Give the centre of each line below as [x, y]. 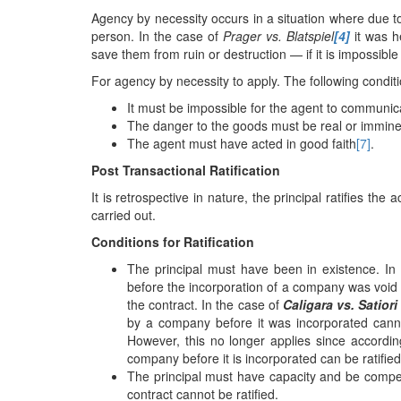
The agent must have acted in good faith [242, 143]
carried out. [124, 215]
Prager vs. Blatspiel [278, 36]
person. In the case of [157, 36]
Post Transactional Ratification [186, 170]
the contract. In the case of [205, 304]
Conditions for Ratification [173, 242]
